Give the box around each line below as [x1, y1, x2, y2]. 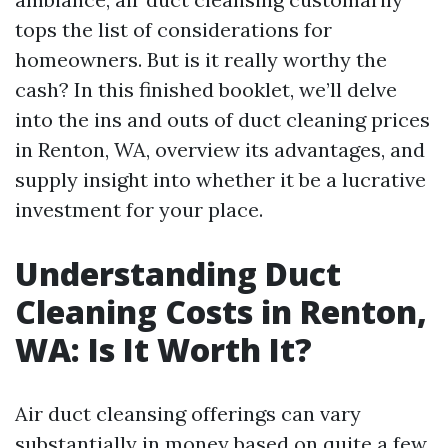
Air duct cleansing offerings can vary [15, 401, 361, 426]
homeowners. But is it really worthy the [15, 47, 387, 72]
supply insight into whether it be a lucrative [15, 167, 426, 192]
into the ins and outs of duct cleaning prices [15, 107, 430, 132]
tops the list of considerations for [15, 17, 332, 42]
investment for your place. [15, 197, 263, 222]
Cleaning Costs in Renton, [15, 290, 427, 333]
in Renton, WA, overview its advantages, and [15, 137, 425, 162]
